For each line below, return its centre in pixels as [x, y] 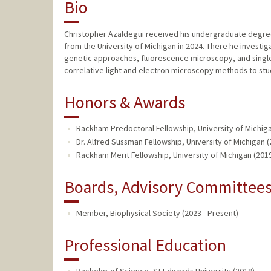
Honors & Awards [124, 103]
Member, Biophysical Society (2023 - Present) [157, 213]
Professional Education [145, 245]
